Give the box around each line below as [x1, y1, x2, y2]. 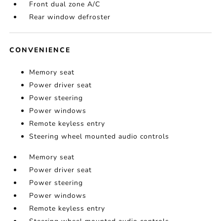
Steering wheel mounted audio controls [29, 132, 170, 141]
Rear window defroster [29, 12, 111, 22]
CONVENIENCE [9, 45, 71, 55]
